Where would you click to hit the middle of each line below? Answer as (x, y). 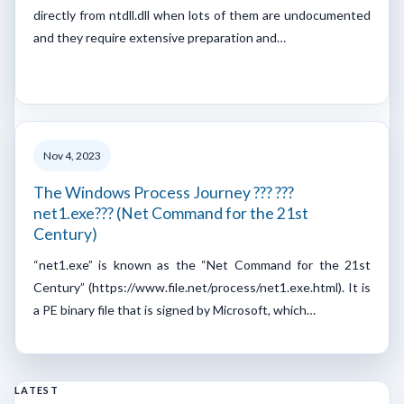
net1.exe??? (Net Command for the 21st (171, 213)
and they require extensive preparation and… (160, 37)
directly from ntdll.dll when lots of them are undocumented (202, 14)
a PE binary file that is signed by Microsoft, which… (174, 309)
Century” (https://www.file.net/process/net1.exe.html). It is (202, 287)
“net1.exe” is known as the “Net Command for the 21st (202, 264)
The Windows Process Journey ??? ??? (164, 192)
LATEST (37, 390)
